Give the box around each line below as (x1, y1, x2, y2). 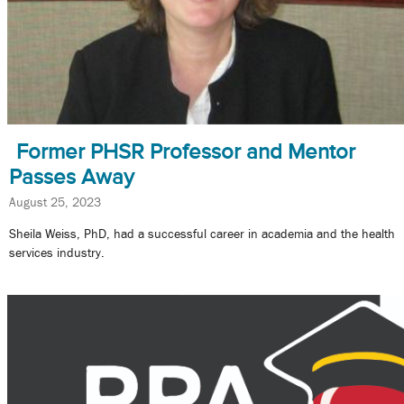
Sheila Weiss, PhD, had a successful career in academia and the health (9, 226, 395, 242)
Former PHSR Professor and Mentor (16, 139, 355, 163)
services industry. (9, 245, 105, 261)
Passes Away (9, 164, 134, 188)
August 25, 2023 (9, 194, 101, 209)
